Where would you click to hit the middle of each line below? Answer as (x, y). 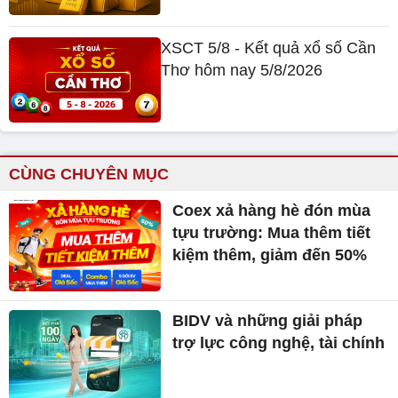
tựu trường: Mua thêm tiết (272, 233)
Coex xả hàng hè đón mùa (272, 211)
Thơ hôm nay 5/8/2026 (242, 70)
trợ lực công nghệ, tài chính (279, 342)
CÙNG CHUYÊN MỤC (89, 175)
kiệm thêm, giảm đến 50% (270, 255)
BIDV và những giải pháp (268, 320)
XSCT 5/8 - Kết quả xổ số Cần (269, 48)
